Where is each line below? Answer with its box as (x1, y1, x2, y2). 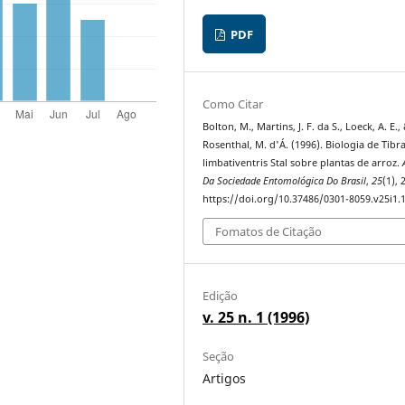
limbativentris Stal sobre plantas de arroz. (202, 156, 403, 170)
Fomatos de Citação (215, 222, 323, 240)
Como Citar (202, 96, 264, 113)
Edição (202, 287, 239, 304)
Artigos (202, 370, 247, 388)
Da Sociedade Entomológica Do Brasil (202, 174, 367, 188)
